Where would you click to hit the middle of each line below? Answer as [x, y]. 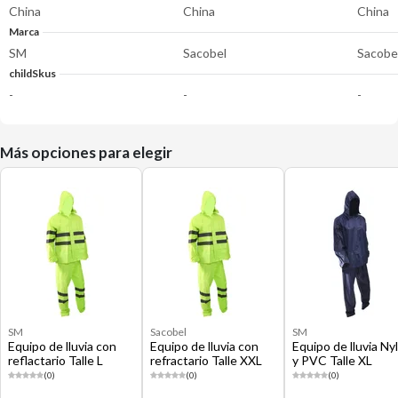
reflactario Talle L [56, 360]
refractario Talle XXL [206, 360]
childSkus [32, 73]
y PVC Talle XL [332, 360]
